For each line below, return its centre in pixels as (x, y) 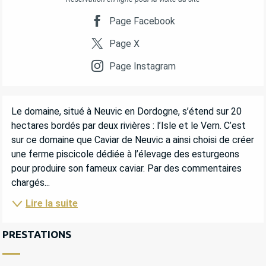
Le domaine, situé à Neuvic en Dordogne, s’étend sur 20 (126, 112)
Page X (124, 43)
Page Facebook (142, 21)
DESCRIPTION (54, 106)
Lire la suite (52, 203)
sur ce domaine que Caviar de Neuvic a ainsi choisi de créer (133, 140)
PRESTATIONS (37, 234)
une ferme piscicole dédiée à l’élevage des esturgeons (125, 154)
